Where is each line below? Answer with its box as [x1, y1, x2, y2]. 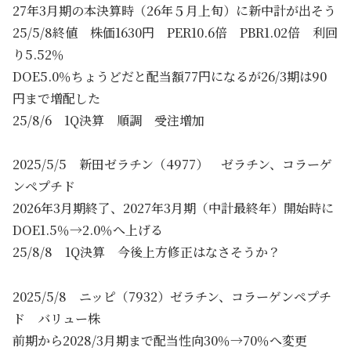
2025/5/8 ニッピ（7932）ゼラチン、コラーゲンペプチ [13, 288, 331, 306]
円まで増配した [13, 89, 100, 108]
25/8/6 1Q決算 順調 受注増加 [13, 111, 204, 130]
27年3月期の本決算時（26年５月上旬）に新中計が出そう [13, 2, 336, 20]
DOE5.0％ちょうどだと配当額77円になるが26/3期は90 [13, 67, 327, 86]
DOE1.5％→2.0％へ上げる [13, 221, 163, 240]
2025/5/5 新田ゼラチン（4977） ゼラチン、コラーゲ [13, 155, 332, 174]
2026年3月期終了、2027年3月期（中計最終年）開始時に [13, 199, 334, 218]
